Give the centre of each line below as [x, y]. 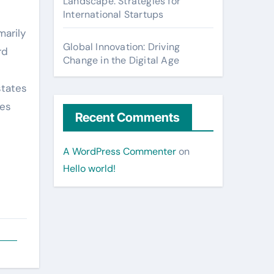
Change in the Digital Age [121, 60]
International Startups [113, 14]
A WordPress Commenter [120, 151]
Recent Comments [128, 117]
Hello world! [89, 168]
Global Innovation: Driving [122, 47]
